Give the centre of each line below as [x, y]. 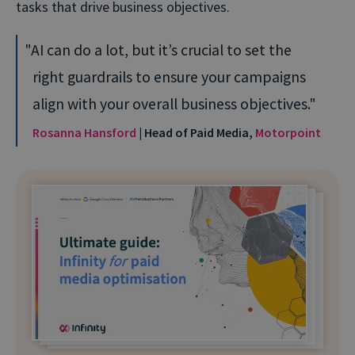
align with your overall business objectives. [171, 103]
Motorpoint [288, 132]
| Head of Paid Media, [196, 132]
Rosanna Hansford [84, 132]
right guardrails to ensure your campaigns [169, 76]
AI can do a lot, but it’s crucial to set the [161, 50]
